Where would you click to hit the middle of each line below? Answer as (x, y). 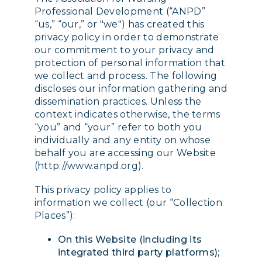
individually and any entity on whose (123, 140)
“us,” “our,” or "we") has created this (119, 24)
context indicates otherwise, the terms (127, 114)
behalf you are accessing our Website (125, 153)
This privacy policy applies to (103, 190)
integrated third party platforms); (139, 253)
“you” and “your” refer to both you (118, 127)
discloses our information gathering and (131, 89)
